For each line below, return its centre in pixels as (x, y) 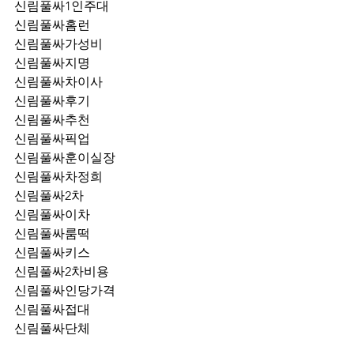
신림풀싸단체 (52, 328)
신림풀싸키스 (52, 252)
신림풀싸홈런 (52, 25)
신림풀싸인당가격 (65, 290)
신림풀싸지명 (52, 63)
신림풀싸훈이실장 (65, 158)
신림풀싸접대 (52, 309)
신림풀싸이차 (52, 215)
